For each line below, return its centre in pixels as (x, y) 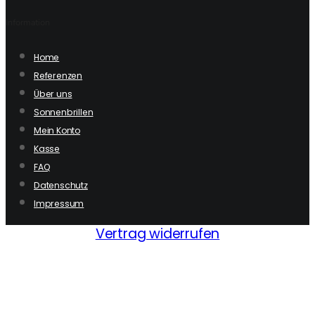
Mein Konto (57, 130)
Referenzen (58, 75)
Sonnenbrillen (64, 112)
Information (28, 22)
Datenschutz (61, 185)
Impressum (59, 203)
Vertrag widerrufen (157, 233)
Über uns (53, 94)
